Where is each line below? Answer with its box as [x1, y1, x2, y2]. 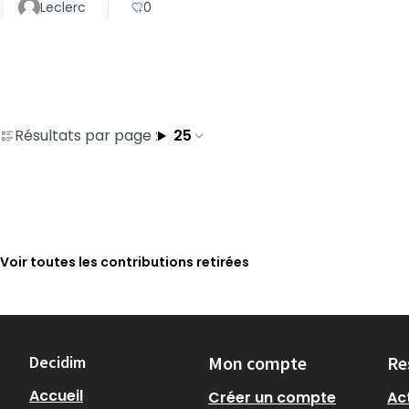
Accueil [29, 385, 83, 406]
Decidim [29, 351, 86, 372]
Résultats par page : [15, 125, 158, 146]
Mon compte [208, 351, 307, 374]
